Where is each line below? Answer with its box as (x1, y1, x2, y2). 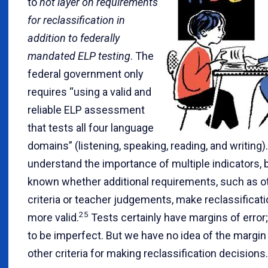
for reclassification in (28, 13, 125, 26)
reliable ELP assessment (28, 103, 145, 116)
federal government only (28, 67, 144, 80)
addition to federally (28, 31, 120, 44)
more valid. (28, 211, 79, 224)
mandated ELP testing (28, 49, 130, 62)
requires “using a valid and (28, 85, 151, 98)
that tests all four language (28, 121, 154, 134)
